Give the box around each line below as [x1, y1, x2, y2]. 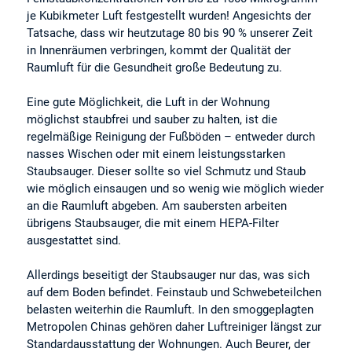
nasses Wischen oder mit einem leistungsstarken [27, 147, 286, 162]
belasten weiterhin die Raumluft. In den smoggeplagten [27, 302, 314, 317]
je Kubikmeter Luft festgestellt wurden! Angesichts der [27, 8, 312, 23]
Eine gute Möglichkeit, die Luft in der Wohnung [27, 95, 270, 110]
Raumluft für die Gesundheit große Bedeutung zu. [27, 60, 283, 75]
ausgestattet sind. [27, 233, 122, 248]
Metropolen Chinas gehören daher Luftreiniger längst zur [27, 320, 322, 335]
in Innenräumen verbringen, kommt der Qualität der [27, 42, 291, 57]
